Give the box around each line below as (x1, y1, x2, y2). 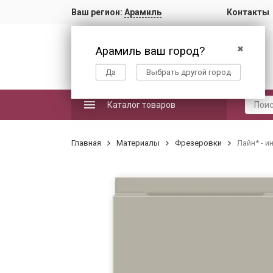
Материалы (116, 138, 160, 147)
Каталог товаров (107, 100, 175, 110)
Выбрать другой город (146, 68, 231, 77)
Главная (71, 138, 101, 147)
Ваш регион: (71, 7, 124, 17)
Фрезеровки (175, 138, 222, 147)
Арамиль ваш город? (96, 44, 205, 58)
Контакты (227, 7, 269, 17)
